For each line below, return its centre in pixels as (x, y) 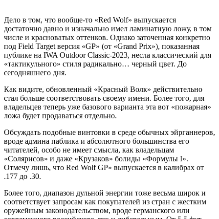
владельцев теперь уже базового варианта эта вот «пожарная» (108, 107)
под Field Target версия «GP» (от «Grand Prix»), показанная (102, 46)
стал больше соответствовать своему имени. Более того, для (104, 98)
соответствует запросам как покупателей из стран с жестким (105, 202)
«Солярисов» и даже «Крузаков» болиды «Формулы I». (96, 159)
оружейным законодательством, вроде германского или (97, 211)
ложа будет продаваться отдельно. (60, 116)
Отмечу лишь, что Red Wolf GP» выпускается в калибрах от (104, 168)
